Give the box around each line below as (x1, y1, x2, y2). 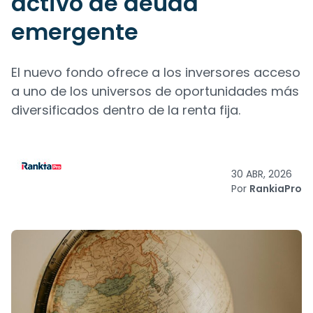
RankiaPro (249, 182, 302, 196)
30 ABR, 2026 (231, 167, 292, 181)
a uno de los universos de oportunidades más (11, 82, 299, 100)
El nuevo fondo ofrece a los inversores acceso (11, 64, 300, 81)
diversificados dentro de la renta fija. (11, 101, 240, 119)
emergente (11, 16, 138, 48)
